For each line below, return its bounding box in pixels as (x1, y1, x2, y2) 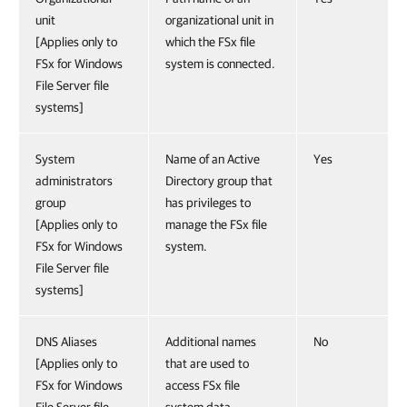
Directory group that (165, 174, 273, 188)
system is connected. (165, 56, 275, 71)
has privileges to (165, 195, 251, 210)
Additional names (165, 334, 256, 349)
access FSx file (165, 378, 240, 392)
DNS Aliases (35, 334, 97, 349)
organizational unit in (165, 13, 273, 27)
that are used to (165, 356, 249, 371)
